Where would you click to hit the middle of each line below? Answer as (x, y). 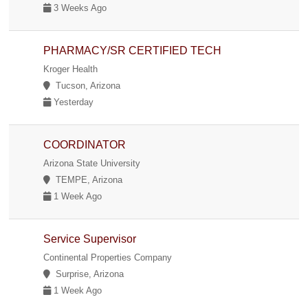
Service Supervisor (90, 239)
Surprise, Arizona (87, 274)
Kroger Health (71, 69)
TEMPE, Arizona (87, 179)
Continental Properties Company (108, 257)
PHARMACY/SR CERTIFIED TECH (133, 50)
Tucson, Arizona (86, 85)
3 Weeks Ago (79, 8)
